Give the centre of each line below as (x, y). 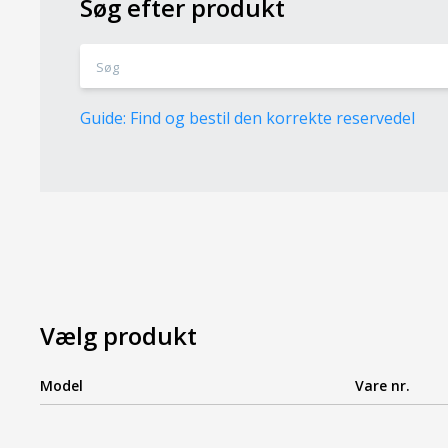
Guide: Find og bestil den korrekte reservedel (248, 117)
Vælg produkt (119, 335)
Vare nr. (382, 385)
